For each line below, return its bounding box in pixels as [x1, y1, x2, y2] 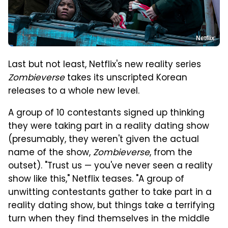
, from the [150, 146, 192, 160]
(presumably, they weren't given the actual [8, 132, 199, 147]
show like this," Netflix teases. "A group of [8, 172, 184, 187]
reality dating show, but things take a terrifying [8, 198, 215, 213]
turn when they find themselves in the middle [8, 212, 210, 226]
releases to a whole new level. [8, 84, 139, 99]
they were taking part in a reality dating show [8, 119, 209, 134]
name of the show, [8, 146, 93, 160]
